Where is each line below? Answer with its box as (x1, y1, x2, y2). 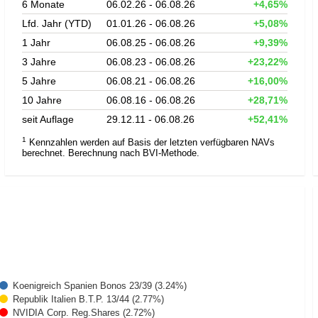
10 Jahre (21, 94, 62, 106)
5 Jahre (21, 75, 56, 87)
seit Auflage (21, 113, 74, 125)
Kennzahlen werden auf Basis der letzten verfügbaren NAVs (26, 136, 275, 148)
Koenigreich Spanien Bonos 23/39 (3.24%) (13, 280, 187, 292)
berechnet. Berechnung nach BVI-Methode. (21, 147, 199, 158)
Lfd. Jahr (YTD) (21, 17, 92, 29)
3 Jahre (21, 55, 56, 67)
